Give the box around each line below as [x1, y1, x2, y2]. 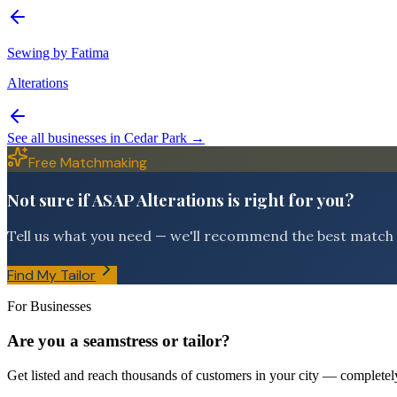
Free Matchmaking [28, 152, 147, 172]
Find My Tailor [7, 266, 96, 285]
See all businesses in [7, 129, 124, 145]
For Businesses [7, 299, 91, 315]
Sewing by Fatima [7, 44, 109, 60]
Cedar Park [124, 129, 187, 145]
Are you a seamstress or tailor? [7, 331, 230, 351]
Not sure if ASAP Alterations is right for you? [7, 188, 354, 211]
